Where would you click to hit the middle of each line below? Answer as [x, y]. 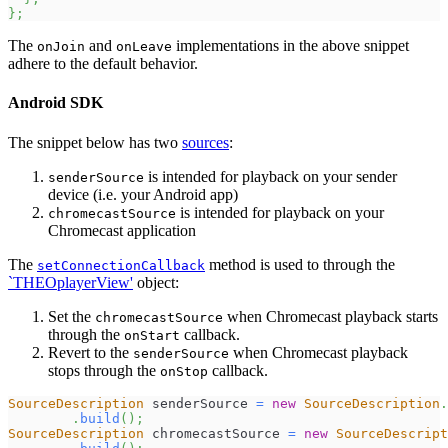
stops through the [104, 370]
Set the [71, 316]
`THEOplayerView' [70, 282]
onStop [184, 371]
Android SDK [55, 103]
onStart [152, 335]
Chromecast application [122, 230]
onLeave [144, 47]
